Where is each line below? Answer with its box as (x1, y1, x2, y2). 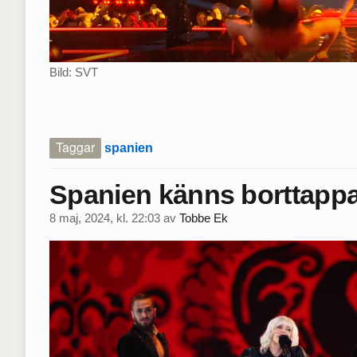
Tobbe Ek (179, 212, 228, 226)
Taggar (56, 137, 95, 156)
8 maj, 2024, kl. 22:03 (49, 212, 160, 226)
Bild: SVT (49, 65, 98, 80)
